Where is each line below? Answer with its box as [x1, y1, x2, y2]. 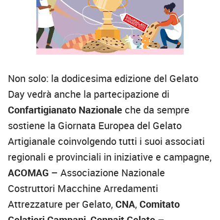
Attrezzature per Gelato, [8, 197, 115, 211]
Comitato [139, 197, 180, 211]
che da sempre [122, 103, 190, 117]
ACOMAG [8, 166, 51, 180]
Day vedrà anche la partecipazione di [8, 87, 169, 101]
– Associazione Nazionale [51, 166, 165, 180]
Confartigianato [8, 103, 76, 117]
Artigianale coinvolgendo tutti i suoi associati [8, 135, 205, 148]
